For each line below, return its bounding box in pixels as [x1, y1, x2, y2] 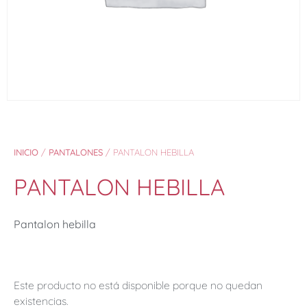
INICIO [14, 146, 38, 158]
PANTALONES [49, 146, 103, 158]
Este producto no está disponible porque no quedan [14, 278, 262, 293]
